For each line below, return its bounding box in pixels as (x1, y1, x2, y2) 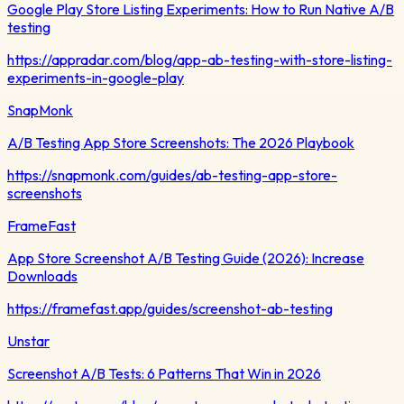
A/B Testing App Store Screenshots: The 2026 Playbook (7, 133, 354, 151)
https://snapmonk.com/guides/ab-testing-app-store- (7, 165, 337, 184)
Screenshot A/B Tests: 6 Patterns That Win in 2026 (7, 363, 321, 382)
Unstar (7, 331, 50, 350)
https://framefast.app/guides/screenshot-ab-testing (7, 298, 333, 317)
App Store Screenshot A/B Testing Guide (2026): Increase (7, 248, 364, 267)
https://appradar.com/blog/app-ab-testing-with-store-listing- (7, 50, 392, 69)
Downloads (7, 266, 78, 285)
